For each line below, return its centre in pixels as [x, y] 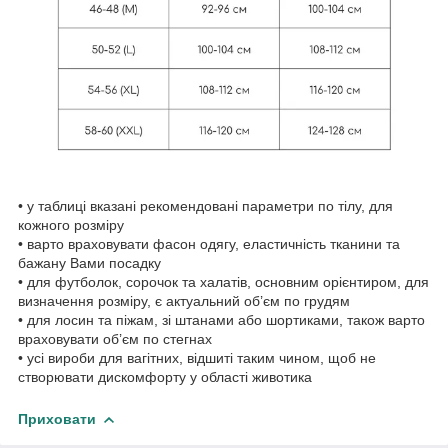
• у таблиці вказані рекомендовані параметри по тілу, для [205, 205]
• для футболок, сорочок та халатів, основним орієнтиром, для [223, 281]
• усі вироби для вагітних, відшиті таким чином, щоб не [197, 357]
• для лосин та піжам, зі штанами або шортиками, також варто [221, 319]
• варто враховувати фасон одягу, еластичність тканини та [209, 243]
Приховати [57, 418]
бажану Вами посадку [89, 262]
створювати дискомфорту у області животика [165, 376]
